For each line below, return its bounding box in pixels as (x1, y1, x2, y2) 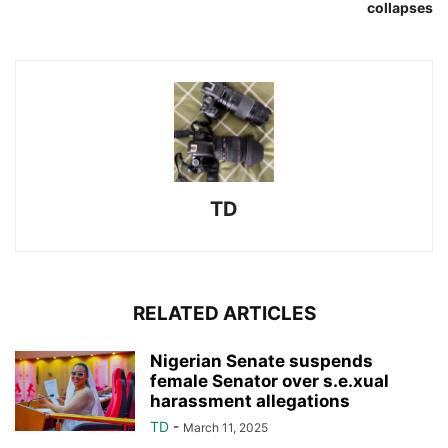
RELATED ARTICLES (132, 302, 316, 326)
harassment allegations (150, 391, 350, 412)
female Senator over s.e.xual (150, 371, 389, 392)
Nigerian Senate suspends (150, 351, 373, 372)
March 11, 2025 (183, 420, 268, 436)
